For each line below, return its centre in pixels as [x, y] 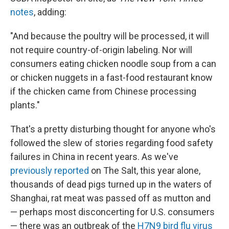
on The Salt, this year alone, [145, 171]
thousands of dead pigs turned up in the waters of [111, 185]
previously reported [50, 171]
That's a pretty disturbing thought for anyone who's [113, 129]
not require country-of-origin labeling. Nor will [101, 50]
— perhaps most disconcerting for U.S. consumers [112, 212]
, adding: [50, 12]
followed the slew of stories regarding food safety [112, 143]
